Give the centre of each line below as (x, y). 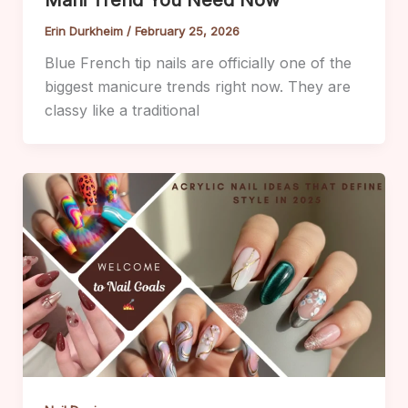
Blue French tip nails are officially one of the (198, 62)
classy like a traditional (122, 110)
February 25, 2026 (187, 31)
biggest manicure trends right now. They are (197, 86)
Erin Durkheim (85, 31)
